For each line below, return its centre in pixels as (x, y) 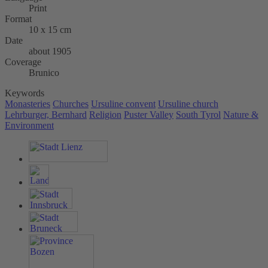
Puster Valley (149, 115)
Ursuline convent (123, 104)
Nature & (241, 115)
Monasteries (28, 104)
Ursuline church (188, 104)
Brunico (44, 73)
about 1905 (50, 51)
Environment (29, 126)
